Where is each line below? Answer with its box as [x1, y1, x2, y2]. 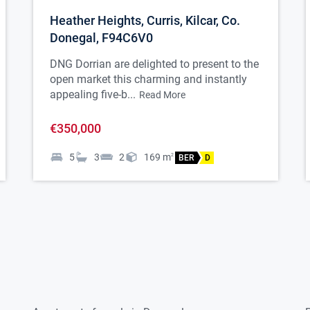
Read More [139, 89, 185, 101]
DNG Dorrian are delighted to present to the [50, 57, 259, 71]
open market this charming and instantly [50, 73, 247, 86]
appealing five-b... [50, 88, 136, 102]
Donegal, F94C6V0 [50, 30, 153, 46]
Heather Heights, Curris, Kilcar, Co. [50, 13, 240, 28]
